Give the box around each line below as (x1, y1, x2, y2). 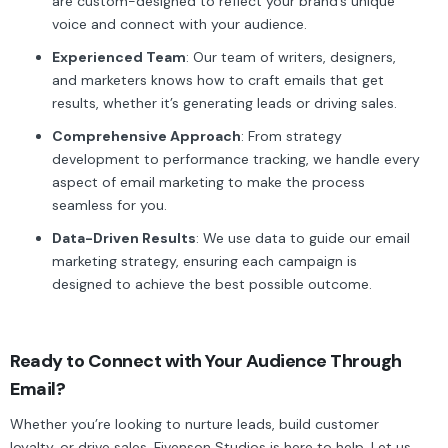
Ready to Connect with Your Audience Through (10, 348, 402, 373)
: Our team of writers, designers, (186, 47, 396, 66)
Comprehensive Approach (52, 126, 241, 145)
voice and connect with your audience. (52, 14, 307, 33)
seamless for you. (52, 195, 167, 214)
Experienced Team (52, 47, 186, 66)
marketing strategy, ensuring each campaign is (52, 251, 357, 270)
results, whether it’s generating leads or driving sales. (52, 93, 397, 112)
